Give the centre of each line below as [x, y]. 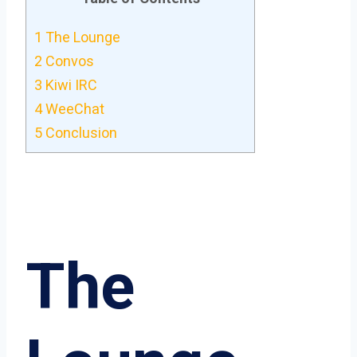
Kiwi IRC [70, 84]
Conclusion [80, 132]
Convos [68, 61]
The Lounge [81, 37]
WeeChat [73, 108]
